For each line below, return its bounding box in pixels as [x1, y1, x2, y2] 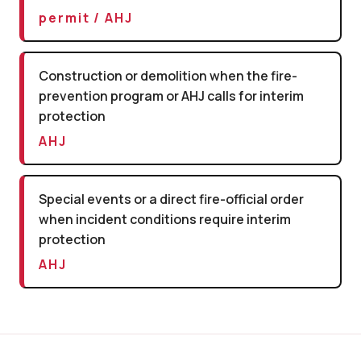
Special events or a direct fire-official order [39, 189, 304, 208]
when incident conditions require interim [39, 210, 291, 228]
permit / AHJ [39, 8, 134, 27]
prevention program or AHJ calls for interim [39, 86, 304, 105]
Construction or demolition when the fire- [39, 66, 297, 85]
